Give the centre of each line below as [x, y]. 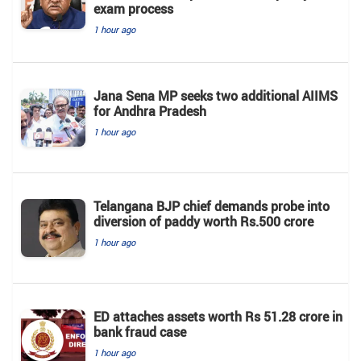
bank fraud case [140, 332]
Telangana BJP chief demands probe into [212, 206]
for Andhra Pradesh [150, 111]
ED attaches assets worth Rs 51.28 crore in [218, 316]
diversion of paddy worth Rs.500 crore [203, 221]
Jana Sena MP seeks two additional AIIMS [216, 95]
